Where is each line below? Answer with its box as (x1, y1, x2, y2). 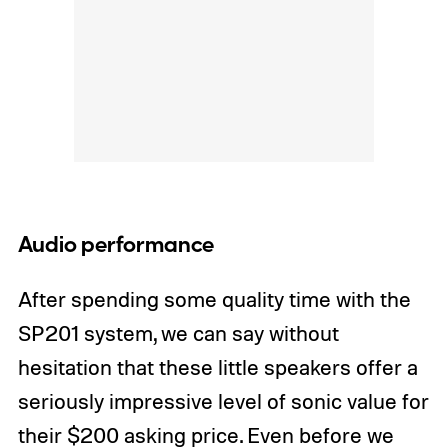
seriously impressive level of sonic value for (17, 388, 429, 415)
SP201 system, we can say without (17, 320, 339, 347)
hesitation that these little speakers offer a (17, 354, 418, 381)
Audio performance (17, 230, 214, 262)
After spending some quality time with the (17, 286, 411, 313)
